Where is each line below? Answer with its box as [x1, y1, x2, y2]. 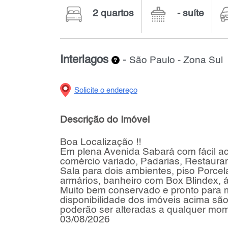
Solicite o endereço [74, 87, 137, 94]
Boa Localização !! [60, 137, 141, 148]
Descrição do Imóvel [60, 115, 150, 125]
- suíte [177, 8, 204, 18]
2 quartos [92, 8, 134, 18]
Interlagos [60, 54, 108, 66]
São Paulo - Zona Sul [129, 55, 223, 65]
